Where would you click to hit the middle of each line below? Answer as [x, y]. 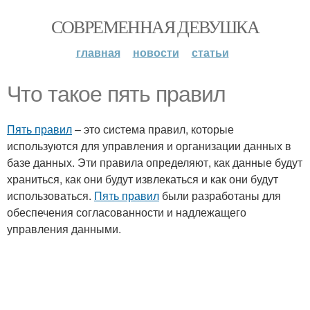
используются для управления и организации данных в [149, 146]
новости [156, 52]
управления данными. [64, 229]
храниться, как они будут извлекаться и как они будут [143, 179]
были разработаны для [220, 195]
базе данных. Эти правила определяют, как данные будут [155, 162]
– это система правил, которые [153, 129]
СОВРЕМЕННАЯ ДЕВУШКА [155, 26]
